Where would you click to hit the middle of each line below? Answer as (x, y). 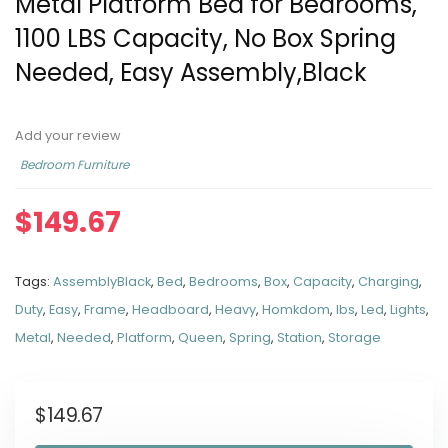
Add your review (68, 135)
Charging (388, 281)
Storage (354, 337)
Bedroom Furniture (74, 164)
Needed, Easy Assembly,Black (191, 72)
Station (299, 337)
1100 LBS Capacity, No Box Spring (205, 38)
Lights (408, 309)
